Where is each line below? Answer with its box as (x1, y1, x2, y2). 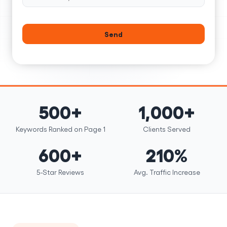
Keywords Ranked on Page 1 (15, 124, 105, 133)
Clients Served (143, 124, 191, 133)
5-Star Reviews (36, 167, 84, 176)
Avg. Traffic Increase (133, 167, 200, 176)
